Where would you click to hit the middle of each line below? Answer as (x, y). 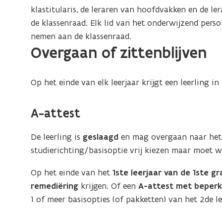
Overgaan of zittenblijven (119, 53)
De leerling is (56, 137)
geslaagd (100, 137)
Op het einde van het (72, 172)
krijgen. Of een (109, 186)
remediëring (55, 186)
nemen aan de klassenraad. (81, 36)
